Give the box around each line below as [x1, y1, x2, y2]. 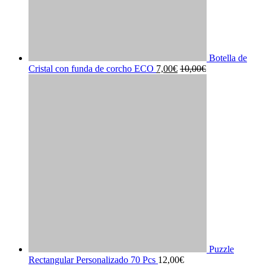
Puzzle [209, 243, 234, 254]
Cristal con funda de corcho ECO [28, 63, 154, 74]
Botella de [209, 52, 247, 63]
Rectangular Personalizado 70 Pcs [28, 254, 156, 265]
